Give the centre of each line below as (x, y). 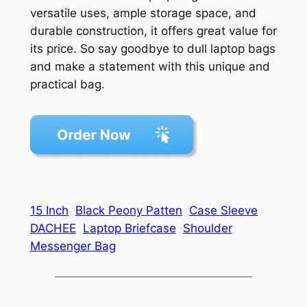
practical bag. (67, 85)
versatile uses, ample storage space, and (143, 13)
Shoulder (207, 229)
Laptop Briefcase (129, 229)
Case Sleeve (223, 211)
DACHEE (53, 229)
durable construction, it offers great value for (153, 31)
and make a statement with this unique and (150, 67)
